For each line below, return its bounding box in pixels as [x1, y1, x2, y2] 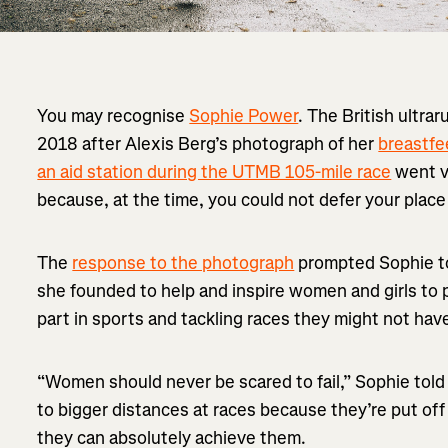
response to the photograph [72, 250, 295, 275]
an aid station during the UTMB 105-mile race [37, 159, 392, 184]
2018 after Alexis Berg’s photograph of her [37, 131, 379, 156]
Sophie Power [189, 103, 299, 128]
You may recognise [37, 103, 190, 128]
